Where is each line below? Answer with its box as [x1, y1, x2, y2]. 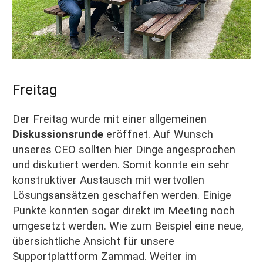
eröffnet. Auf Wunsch [103, 128, 213, 141]
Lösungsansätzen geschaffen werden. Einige [12, 189, 231, 203]
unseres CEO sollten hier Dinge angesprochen [12, 143, 235, 157]
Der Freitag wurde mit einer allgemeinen [12, 113, 207, 126]
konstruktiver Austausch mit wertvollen [12, 174, 204, 187]
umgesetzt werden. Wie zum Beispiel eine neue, [12, 220, 244, 233]
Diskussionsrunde [12, 128, 103, 141]
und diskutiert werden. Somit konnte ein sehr [12, 159, 230, 172]
